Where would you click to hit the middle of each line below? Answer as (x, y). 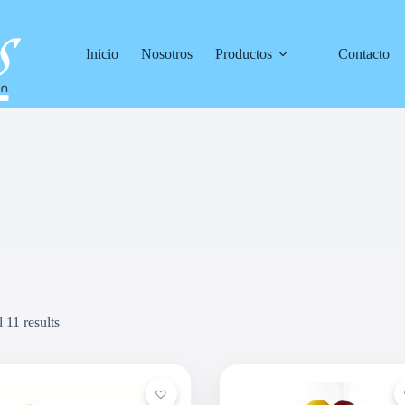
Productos (244, 54)
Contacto (364, 54)
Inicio (103, 54)
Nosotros (167, 54)
